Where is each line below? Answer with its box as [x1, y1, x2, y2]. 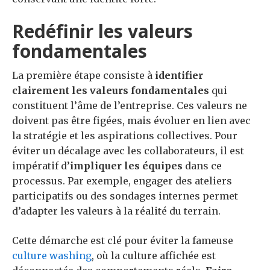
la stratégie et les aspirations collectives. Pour [12, 130, 237, 142]
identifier [155, 69, 203, 82]
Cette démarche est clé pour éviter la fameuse [12, 234, 233, 247]
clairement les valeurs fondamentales [12, 84, 209, 97]
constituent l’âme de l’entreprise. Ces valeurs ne [12, 99, 247, 112]
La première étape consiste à [12, 69, 155, 82]
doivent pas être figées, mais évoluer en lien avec [12, 115, 251, 127]
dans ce [183, 160, 222, 172]
